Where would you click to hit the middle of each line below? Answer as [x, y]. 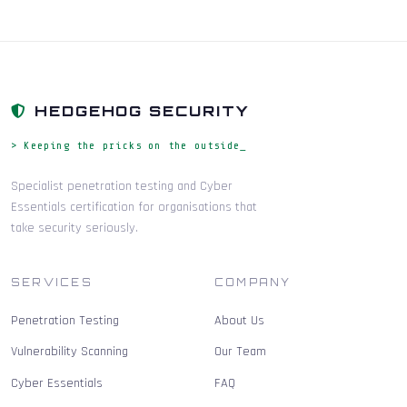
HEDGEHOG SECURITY [142, 110]
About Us [239, 320]
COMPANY [253, 282]
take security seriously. [74, 228]
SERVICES [52, 282]
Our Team [240, 352]
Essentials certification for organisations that [134, 207]
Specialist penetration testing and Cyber [122, 186]
